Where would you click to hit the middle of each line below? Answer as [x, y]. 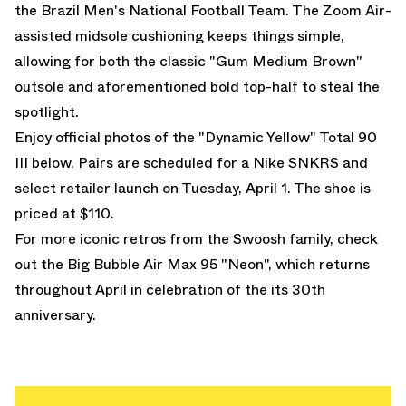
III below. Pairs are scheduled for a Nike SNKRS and [191, 162]
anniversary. [55, 314]
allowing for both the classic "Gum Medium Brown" [188, 61]
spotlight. [47, 111]
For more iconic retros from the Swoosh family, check [196, 238]
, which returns [319, 264]
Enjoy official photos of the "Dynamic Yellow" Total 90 [196, 137]
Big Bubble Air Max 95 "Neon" [168, 264]
